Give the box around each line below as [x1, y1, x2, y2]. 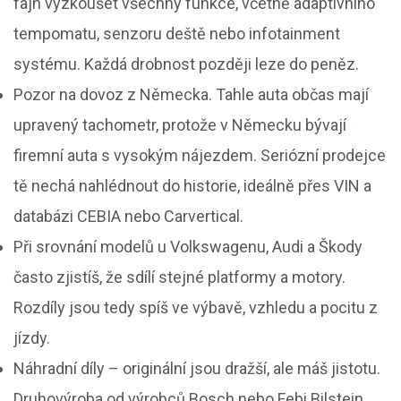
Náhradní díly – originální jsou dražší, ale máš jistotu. [13, 359, 380, 379]
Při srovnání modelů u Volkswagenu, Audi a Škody [13, 237, 363, 257]
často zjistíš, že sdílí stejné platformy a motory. [13, 268, 346, 287]
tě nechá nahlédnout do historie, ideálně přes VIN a [13, 176, 371, 196]
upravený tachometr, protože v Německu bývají [13, 115, 346, 135]
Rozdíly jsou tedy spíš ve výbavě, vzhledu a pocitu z [13, 298, 378, 318]
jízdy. [13, 328, 50, 348]
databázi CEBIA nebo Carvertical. [13, 207, 243, 226]
